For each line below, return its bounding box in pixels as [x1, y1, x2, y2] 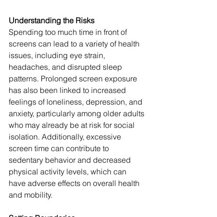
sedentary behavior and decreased [9, 155, 133, 165]
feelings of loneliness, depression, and [9, 97, 144, 107]
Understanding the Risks [9, 15, 94, 26]
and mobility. [9, 190, 52, 200]
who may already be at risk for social [9, 120, 137, 130]
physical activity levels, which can [9, 167, 128, 177]
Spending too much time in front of [9, 27, 129, 37]
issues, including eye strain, [9, 50, 107, 61]
